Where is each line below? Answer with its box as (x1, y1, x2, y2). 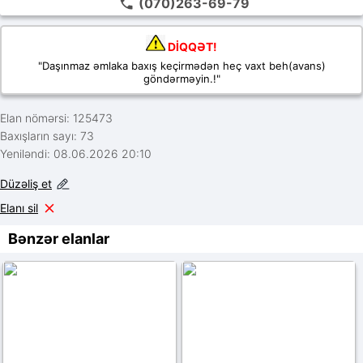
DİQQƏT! (165, 40, 217, 53)
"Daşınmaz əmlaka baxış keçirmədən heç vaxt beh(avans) (37, 59, 326, 72)
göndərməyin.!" (143, 72, 220, 85)
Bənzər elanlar (8, 230, 109, 247)
